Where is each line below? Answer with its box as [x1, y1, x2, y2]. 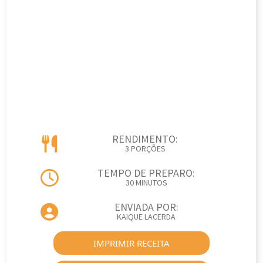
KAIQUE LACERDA [117, 212, 176, 222]
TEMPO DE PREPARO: [97, 167, 195, 180]
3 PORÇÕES [124, 144, 166, 154]
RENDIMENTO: [112, 133, 178, 146]
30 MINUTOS [125, 178, 167, 188]
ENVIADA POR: [114, 201, 178, 214]
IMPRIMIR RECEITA [93, 237, 170, 249]
